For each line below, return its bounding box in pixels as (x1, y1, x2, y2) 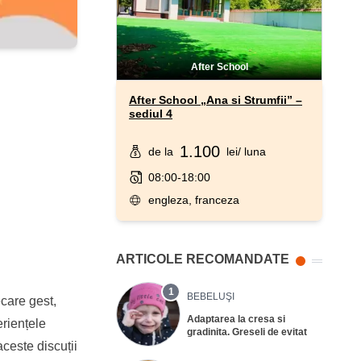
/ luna (238, 144, 266, 158)
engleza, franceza (147, 193, 239, 206)
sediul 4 (129, 106, 172, 120)
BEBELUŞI (187, 290, 234, 302)
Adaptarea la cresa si (187, 313, 285, 325)
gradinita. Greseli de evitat (187, 326, 307, 338)
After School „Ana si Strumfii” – (129, 93, 302, 106)
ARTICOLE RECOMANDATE (116, 251, 289, 266)
